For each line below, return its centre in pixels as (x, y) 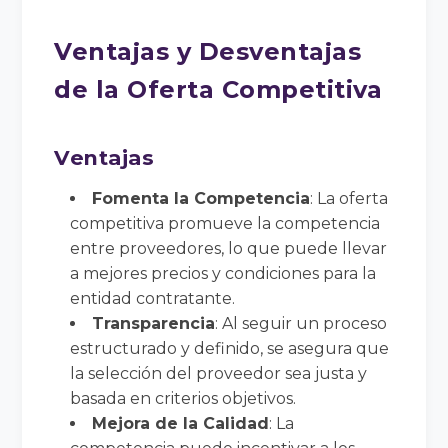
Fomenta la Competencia (201, 198)
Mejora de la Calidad (181, 423)
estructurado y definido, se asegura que (230, 348)
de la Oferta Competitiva (218, 89)
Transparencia (154, 323)
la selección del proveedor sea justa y (219, 373)
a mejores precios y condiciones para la (223, 273)
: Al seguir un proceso (301, 323)
